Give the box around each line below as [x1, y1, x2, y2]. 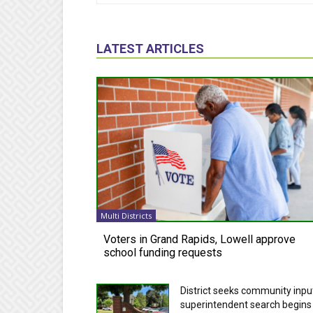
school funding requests [103, 245, 222, 259]
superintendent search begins [180, 298, 312, 310]
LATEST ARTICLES [96, 41, 204, 56]
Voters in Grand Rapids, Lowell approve [103, 232, 296, 246]
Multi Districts [101, 210, 152, 221]
